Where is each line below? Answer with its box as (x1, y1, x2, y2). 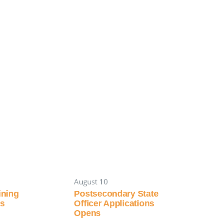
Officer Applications (74, 199, 155, 209)
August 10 (74, 177, 109, 187)
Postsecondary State (74, 189, 159, 199)
